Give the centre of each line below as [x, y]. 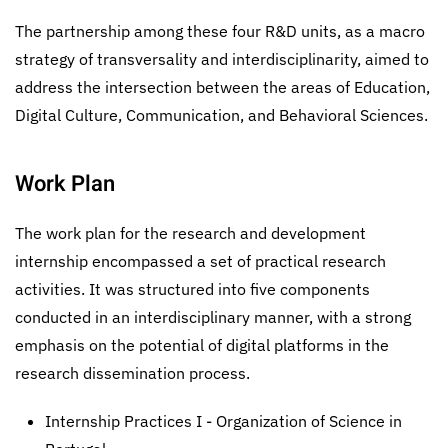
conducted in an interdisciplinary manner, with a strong [213, 317]
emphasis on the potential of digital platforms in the [202, 345]
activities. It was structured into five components [192, 289]
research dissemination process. [132, 373]
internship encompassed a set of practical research [200, 261]
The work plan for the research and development [190, 233]
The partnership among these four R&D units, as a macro [220, 31]
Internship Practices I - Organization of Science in [223, 421]
